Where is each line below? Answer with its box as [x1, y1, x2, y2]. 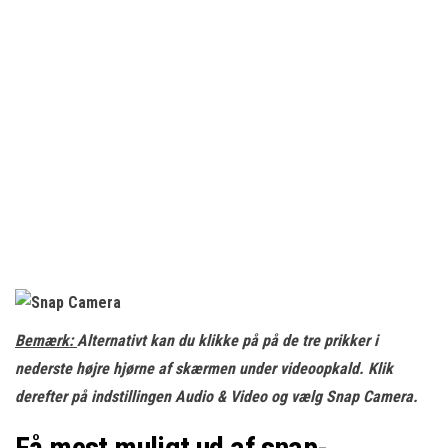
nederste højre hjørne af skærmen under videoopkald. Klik [15, 359, 393, 378]
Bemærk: [15, 331, 77, 350]
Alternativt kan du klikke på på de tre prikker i [77, 331, 378, 350]
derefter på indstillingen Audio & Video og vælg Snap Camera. [15, 387, 418, 406]
